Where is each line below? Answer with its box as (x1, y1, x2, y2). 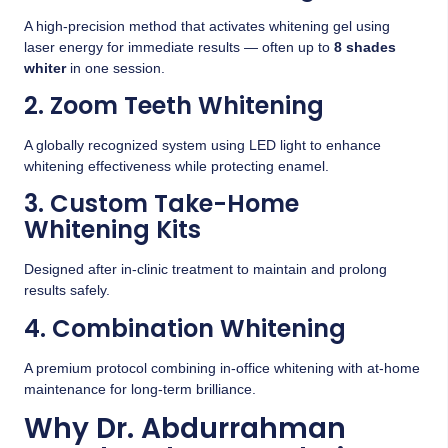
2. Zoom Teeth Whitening (24, 88, 324, 122)
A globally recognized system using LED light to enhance (24, 136, 381, 153)
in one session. (66, 59, 165, 76)
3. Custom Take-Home (24, 187, 299, 221)
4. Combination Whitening (24, 311, 346, 345)
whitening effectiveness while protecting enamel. (24, 157, 329, 174)
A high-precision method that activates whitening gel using (24, 17, 390, 34)
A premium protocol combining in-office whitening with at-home (24, 359, 420, 376)
